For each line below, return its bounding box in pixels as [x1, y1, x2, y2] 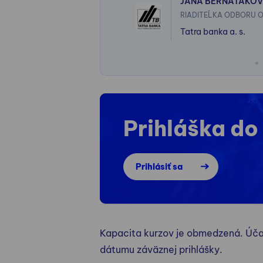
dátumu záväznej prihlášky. [99, 243, 222, 255]
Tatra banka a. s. [180, 26, 245, 37]
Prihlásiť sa [135, 161, 183, 172]
